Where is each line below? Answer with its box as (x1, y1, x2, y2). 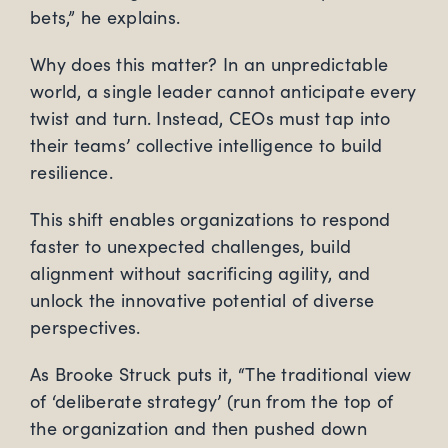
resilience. (30, 160, 113, 185)
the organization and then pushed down (30, 416, 367, 441)
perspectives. (30, 315, 141, 340)
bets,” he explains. (30, 5, 181, 30)
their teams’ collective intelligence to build (30, 133, 383, 158)
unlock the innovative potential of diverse (30, 288, 375, 313)
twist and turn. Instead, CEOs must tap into (30, 106, 391, 131)
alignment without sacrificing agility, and (30, 261, 371, 286)
